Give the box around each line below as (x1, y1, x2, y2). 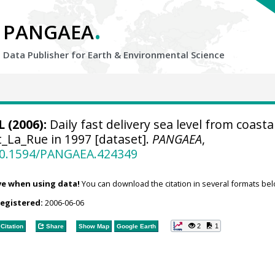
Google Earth (116, 222, 156, 230)
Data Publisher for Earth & (3, 48, 123, 61)
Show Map (78, 222, 109, 230)
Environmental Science (123, 48, 225, 61)
